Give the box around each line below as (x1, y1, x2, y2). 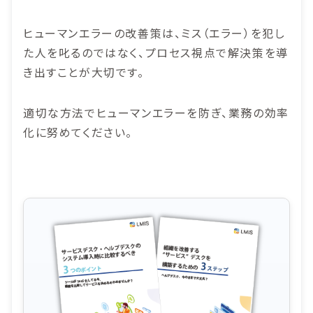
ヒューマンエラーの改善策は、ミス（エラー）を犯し (23, 24, 286, 41)
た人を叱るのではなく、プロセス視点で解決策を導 (23, 43, 289, 61)
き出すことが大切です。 (23, 63, 145, 80)
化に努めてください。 (23, 123, 133, 140)
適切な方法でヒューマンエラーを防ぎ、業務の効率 (23, 103, 289, 121)
